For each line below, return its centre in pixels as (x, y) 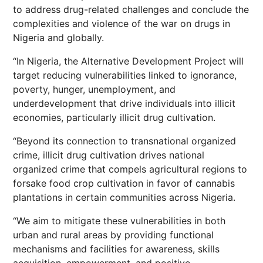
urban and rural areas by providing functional (113, 235)
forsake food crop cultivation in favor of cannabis (124, 183)
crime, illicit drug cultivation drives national (109, 155)
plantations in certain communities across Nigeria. (124, 197)
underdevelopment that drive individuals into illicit (124, 103)
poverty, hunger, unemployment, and (94, 89)
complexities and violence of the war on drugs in (122, 23)
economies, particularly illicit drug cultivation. (114, 117)
